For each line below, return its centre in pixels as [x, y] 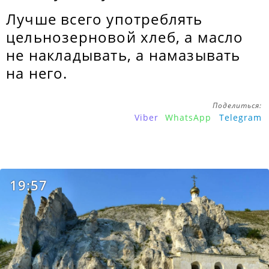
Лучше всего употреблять [104, 19]
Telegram [240, 117]
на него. [37, 73]
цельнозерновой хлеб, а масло [125, 37]
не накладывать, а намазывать [123, 55]
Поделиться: [237, 105]
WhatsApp [188, 117]
